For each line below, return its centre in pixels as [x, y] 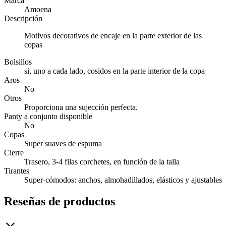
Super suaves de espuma [63, 144]
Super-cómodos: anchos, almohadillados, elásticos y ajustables [123, 180]
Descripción [23, 19]
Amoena [38, 10]
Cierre [14, 153]
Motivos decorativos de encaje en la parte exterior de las [113, 36]
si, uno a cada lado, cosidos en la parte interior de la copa [115, 71]
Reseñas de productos [60, 202]
